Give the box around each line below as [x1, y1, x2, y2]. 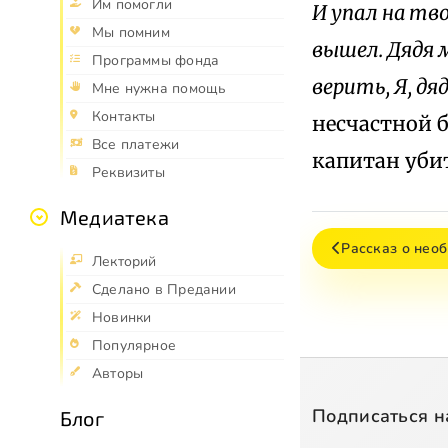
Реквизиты [92, 162, 165, 182]
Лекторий [92, 251, 157, 271]
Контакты [92, 106, 156, 126]
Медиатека [60, 204, 169, 229]
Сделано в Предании [92, 279, 236, 299]
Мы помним [92, 22, 170, 42]
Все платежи [92, 134, 180, 154]
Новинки [92, 307, 152, 327]
